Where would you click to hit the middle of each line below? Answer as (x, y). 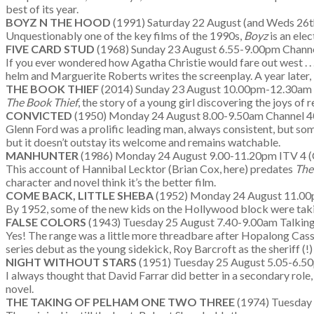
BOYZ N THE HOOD (59, 22)
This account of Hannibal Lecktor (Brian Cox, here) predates (150, 169)
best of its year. (42, 9)
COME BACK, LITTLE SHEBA (81, 195)
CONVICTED (40, 115)
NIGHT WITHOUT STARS (72, 262)
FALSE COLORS (47, 222)
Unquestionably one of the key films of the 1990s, (125, 35)
